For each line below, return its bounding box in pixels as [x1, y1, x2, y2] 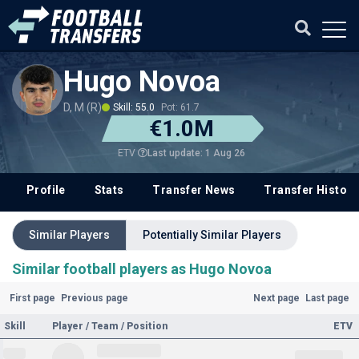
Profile [26, 184, 66, 196]
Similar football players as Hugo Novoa [12, 260, 272, 277]
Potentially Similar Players [143, 228, 281, 241]
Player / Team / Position [52, 321, 168, 332]
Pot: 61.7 [161, 102, 200, 113]
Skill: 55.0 [113, 102, 155, 113]
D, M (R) [63, 101, 102, 114]
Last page [305, 292, 350, 304]
